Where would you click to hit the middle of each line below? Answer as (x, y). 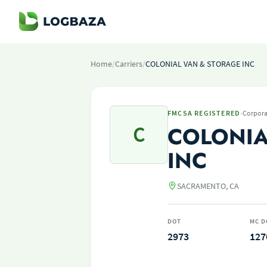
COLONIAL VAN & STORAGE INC (200, 64)
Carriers (129, 64)
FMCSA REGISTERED (204, 113)
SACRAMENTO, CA (208, 186)
